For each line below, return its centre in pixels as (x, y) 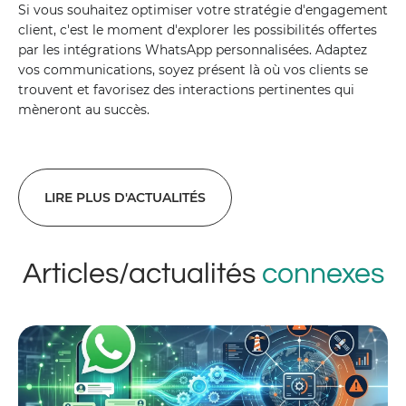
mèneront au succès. (84, 110)
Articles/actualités (142, 274)
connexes (323, 274)
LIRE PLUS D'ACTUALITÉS (125, 198)
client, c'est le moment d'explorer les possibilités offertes (198, 30)
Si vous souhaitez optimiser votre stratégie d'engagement (203, 10)
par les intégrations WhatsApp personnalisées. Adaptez (193, 50)
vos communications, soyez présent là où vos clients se (193, 70)
